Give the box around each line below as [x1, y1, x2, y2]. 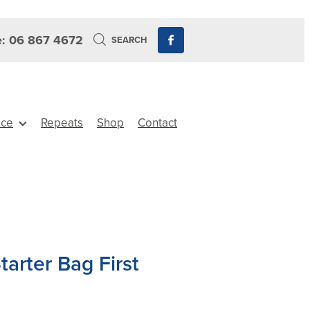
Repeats [41, 114, 83, 131]
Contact [138, 114, 177, 131]
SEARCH [109, 33, 147, 47]
